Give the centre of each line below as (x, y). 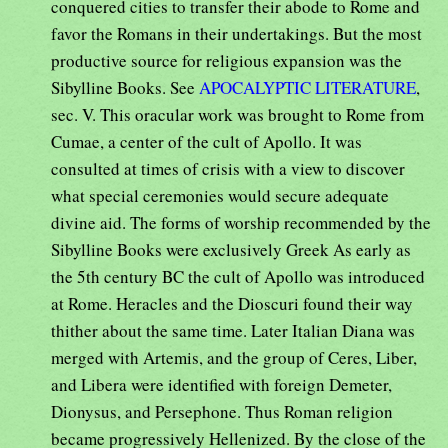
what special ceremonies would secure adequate (220, 195)
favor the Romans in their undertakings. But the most (236, 33)
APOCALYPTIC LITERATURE (307, 87)
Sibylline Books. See (125, 87)
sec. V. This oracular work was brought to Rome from (237, 114)
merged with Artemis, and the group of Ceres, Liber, (234, 357)
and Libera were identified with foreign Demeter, (221, 384)
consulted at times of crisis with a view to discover (228, 168)
